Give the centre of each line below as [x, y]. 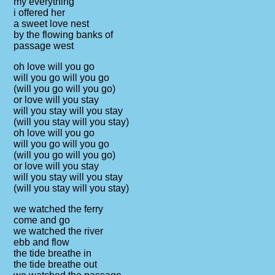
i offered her [40, 13]
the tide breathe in [53, 253]
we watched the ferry [59, 209]
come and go [42, 220]
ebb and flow [42, 242]
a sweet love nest [52, 24]
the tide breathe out [56, 264]
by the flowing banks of [64, 35]
